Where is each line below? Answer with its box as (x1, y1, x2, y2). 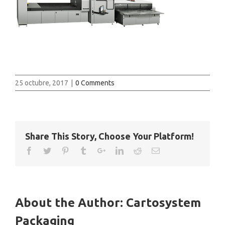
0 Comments (75, 79, 115, 87)
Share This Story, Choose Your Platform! (25, 131, 194, 141)
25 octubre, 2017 (15, 79, 68, 87)
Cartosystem (126, 196, 201, 209)
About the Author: (15, 196, 126, 209)
